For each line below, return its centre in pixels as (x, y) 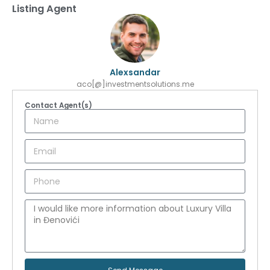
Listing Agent (44, 8)
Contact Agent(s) (58, 106)
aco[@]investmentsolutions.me (135, 84)
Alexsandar (135, 73)
